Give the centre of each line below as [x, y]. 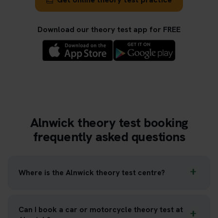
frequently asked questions [109, 136]
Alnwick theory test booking [109, 122]
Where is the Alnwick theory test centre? [92, 173]
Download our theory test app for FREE [109, 29]
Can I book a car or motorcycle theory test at [101, 209]
